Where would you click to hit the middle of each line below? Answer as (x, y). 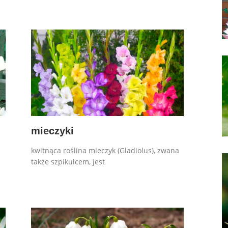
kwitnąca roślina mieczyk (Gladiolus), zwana (105, 150)
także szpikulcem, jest (68, 161)
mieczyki (53, 131)
